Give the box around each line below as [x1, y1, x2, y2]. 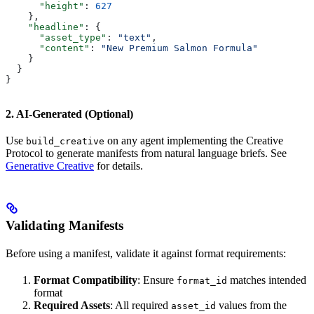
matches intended [227, 274, 306, 287]
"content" [6, 43, 90, 54]
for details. [94, 160, 143, 172]
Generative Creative [6, 160, 94, 172]
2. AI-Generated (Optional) [6, 108, 133, 121]
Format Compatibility [34, 274, 137, 287]
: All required [110, 299, 171, 312]
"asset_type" [6, 32, 107, 43]
